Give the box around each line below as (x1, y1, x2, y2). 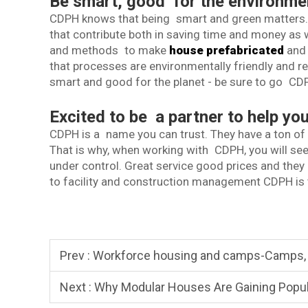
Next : (60, 280, 94, 294)
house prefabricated (169, 43, 284, 57)
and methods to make (49, 43, 169, 57)
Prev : (60, 248, 93, 263)
